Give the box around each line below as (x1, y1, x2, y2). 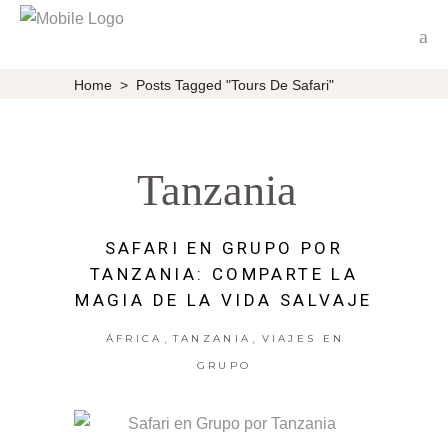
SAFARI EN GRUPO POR (104, 238, 344, 259)
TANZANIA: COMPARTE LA (89, 264, 359, 285)
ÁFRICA (105, 332, 163, 346)
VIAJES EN (261, 332, 345, 346)
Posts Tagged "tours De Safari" (136, 76, 334, 93)
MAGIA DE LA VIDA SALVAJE (75, 290, 373, 311)
